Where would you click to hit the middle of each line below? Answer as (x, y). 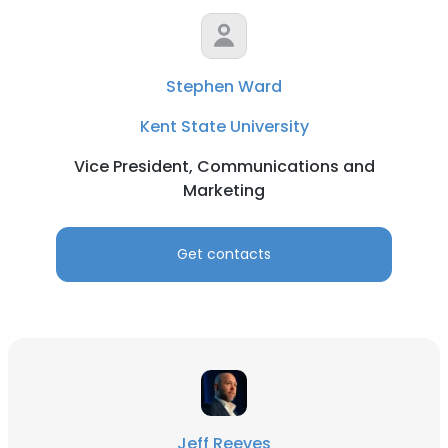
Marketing (224, 190)
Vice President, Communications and (224, 166)
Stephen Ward (224, 86)
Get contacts (224, 254)
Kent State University (224, 126)
